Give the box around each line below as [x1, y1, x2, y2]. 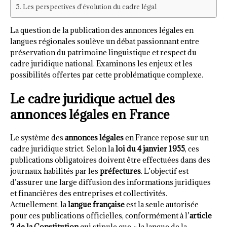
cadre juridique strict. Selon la [10, 143, 116, 154]
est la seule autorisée [125, 199, 199, 209]
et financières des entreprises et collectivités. [10, 188, 167, 198]
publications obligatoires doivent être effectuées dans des [10, 155, 210, 165]
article [190, 210, 212, 220]
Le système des [10, 132, 65, 142]
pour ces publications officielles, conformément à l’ [10, 210, 190, 220]
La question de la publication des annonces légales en [10, 25, 194, 35]
